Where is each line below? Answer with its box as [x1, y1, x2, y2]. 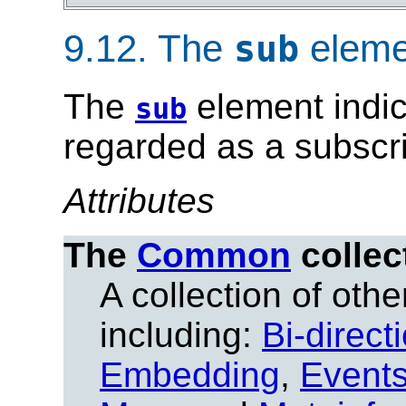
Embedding [100, 355, 280, 395]
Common [137, 236, 291, 275]
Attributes [63, 181, 215, 221]
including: [100, 315, 262, 355]
